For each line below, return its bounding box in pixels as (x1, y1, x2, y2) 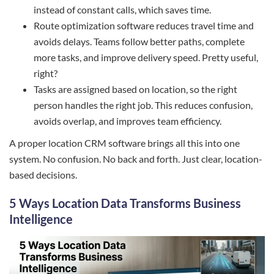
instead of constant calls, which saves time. (34, 4, 211, 15)
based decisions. (9, 169, 77, 180)
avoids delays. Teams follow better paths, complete (34, 35, 245, 47)
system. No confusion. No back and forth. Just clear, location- (9, 153, 262, 165)
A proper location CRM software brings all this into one (9, 137, 240, 149)
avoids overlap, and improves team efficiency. (34, 115, 221, 127)
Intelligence (9, 212, 73, 226)
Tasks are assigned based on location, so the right (34, 83, 237, 95)
